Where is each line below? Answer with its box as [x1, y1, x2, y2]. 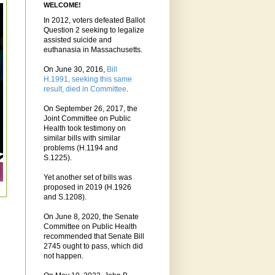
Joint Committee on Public [44, 114, 131, 123]
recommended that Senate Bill [44, 232, 144, 241]
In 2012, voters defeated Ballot [44, 16, 145, 25]
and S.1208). [44, 193, 87, 202]
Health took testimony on [44, 124, 126, 133]
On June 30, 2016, [44, 65, 107, 74]
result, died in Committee [44, 85, 126, 94]
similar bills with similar [44, 134, 120, 143]
